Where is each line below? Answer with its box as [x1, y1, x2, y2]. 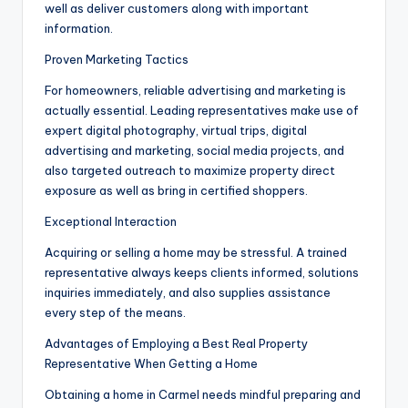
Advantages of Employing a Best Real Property [45, 336, 308, 352]
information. [45, 21, 113, 36]
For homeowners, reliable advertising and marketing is [45, 83, 346, 98]
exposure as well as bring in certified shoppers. [45, 183, 308, 199]
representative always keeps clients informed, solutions [45, 265, 359, 280]
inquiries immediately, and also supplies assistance [45, 285, 331, 301]
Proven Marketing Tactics [45, 52, 189, 67]
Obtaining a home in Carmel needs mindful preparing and [45, 387, 361, 403]
